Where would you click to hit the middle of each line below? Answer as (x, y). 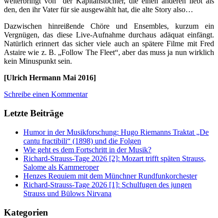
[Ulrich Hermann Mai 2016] (50, 78)
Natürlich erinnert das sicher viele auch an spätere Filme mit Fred (109, 44)
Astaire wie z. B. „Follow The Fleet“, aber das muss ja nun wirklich (109, 53)
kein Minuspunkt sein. (38, 61)
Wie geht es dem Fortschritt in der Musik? (87, 149)
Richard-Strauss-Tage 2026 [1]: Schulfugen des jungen (108, 184)
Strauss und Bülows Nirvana (67, 193)
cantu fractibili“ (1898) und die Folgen (82, 141)
